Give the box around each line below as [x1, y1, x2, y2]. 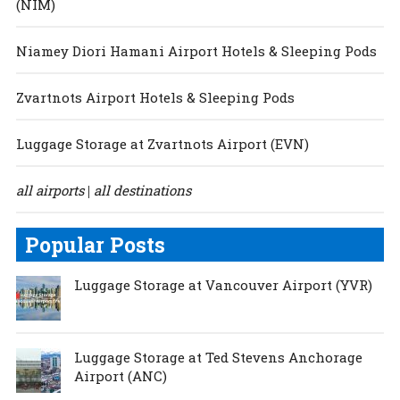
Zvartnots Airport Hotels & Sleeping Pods [15, 87, 295, 106]
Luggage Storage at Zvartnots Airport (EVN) [15, 134, 309, 153]
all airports [15, 180, 84, 199]
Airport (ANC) [73, 366, 167, 385]
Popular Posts [24, 230, 165, 258]
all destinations [93, 180, 191, 199]
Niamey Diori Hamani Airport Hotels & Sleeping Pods [15, 41, 377, 60]
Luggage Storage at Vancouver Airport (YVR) [73, 275, 372, 294]
